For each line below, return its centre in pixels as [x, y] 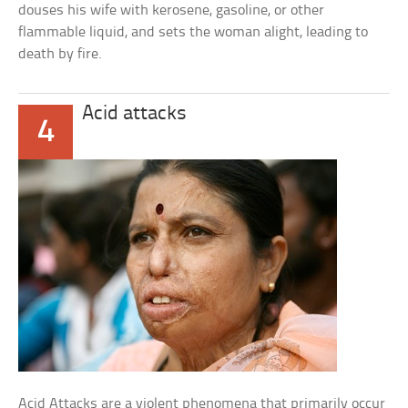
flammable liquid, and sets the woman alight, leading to [194, 32]
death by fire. [61, 54]
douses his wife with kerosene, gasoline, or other [172, 10]
